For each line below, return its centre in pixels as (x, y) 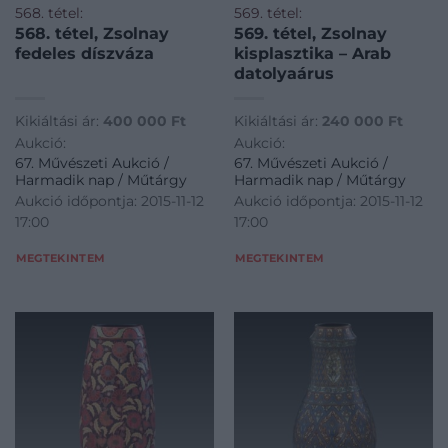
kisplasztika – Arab (312, 53)
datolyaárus (283, 73)
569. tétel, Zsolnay (310, 33)
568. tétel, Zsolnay (91, 33)
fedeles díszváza (84, 53)
